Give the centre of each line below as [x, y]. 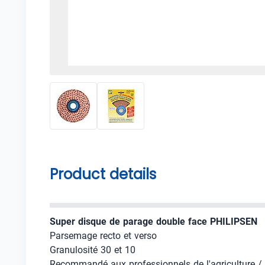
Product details [103, 174]
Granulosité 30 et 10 [93, 250]
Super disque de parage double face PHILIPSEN [153, 222]
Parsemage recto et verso [103, 236]
